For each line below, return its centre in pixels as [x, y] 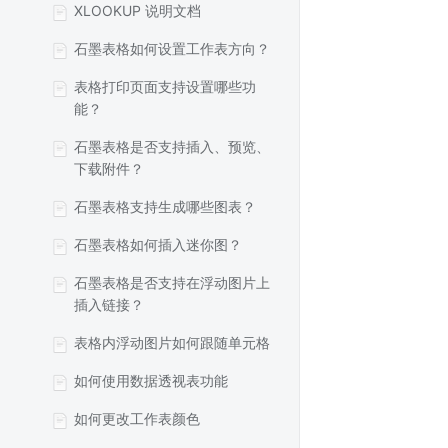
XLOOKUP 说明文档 [137, 10]
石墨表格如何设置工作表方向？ [172, 48]
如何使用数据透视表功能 [151, 380]
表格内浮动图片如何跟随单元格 [172, 342]
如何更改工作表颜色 [137, 418]
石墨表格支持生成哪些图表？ [165, 206]
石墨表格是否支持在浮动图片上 [172, 282]
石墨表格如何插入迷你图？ [158, 244]
